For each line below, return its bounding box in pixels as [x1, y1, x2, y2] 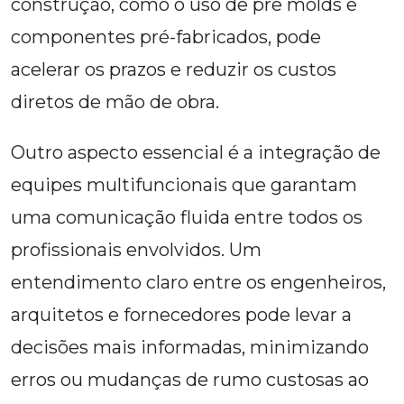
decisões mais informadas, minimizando [11, 336, 369, 359]
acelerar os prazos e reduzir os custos [11, 59, 336, 81]
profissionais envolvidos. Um [11, 239, 262, 262]
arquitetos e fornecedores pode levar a [11, 304, 352, 326]
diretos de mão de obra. [11, 91, 219, 114]
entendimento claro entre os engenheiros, [11, 271, 386, 294]
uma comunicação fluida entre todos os [11, 207, 363, 229]
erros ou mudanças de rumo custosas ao [11, 369, 369, 391]
